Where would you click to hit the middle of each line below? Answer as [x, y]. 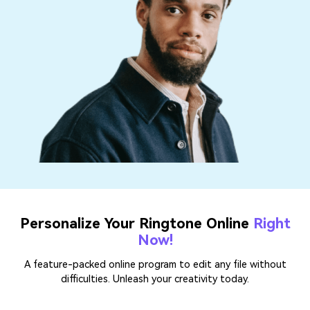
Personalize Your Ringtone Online [136, 224]
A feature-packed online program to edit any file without [155, 265]
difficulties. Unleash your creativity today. [155, 280]
